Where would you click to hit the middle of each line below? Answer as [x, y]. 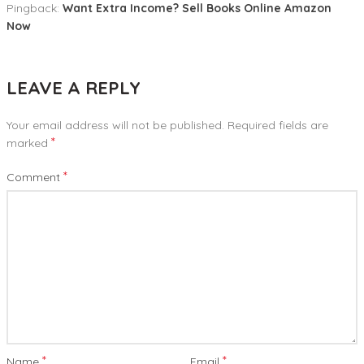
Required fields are [278, 126]
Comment [35, 178]
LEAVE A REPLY [74, 88]
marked [29, 143]
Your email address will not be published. [115, 126]
